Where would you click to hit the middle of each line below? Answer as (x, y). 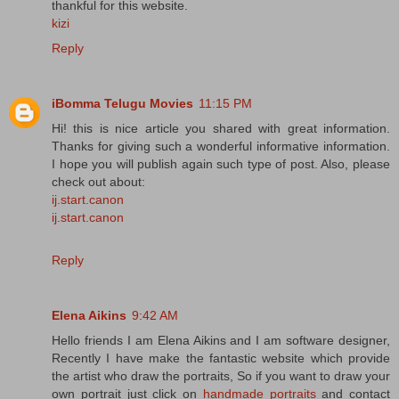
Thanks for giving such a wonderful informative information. (221, 147)
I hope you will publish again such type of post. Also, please (221, 164)
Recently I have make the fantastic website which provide (221, 358)
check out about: (98, 182)
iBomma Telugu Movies (122, 104)
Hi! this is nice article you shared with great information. (221, 129)
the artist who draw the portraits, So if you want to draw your (221, 376)
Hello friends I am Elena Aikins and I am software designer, (221, 341)
